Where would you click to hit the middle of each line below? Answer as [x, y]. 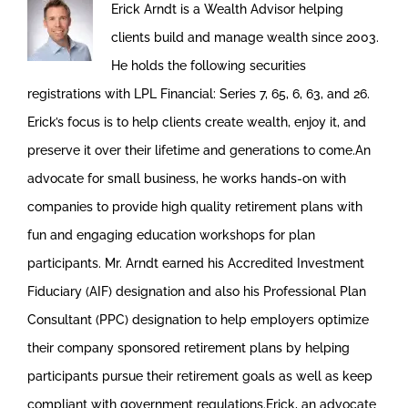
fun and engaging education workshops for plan [171, 235]
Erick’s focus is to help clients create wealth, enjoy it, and [197, 122]
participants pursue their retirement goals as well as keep [200, 376]
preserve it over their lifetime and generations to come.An [199, 150]
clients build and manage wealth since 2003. [245, 37]
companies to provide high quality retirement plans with [195, 206]
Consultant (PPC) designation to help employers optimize [198, 319]
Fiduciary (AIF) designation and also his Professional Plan [197, 291]
